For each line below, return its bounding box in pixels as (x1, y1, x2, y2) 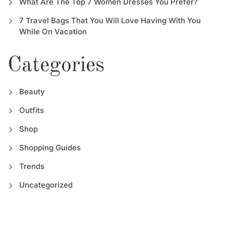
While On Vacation (19, 26, 87, 36)
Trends (19, 161, 44, 171)
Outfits (19, 105, 44, 115)
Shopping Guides (19, 142, 81, 152)
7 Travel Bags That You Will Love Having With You (19, 15, 201, 25)
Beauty (19, 86, 45, 96)
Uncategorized (19, 180, 73, 190)
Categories (8, 54, 104, 76)
